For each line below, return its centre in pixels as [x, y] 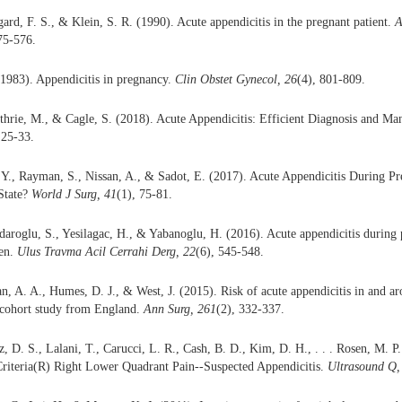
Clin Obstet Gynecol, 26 [236, 79]
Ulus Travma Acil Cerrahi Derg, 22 [106, 252]
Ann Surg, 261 [180, 309]
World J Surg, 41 [74, 194]
